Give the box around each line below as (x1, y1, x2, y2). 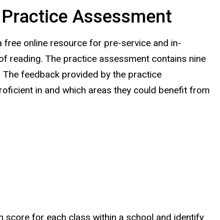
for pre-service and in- (89, 37, 181, 49)
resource (50, 37, 89, 49)
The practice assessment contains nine (45, 53, 206, 65)
